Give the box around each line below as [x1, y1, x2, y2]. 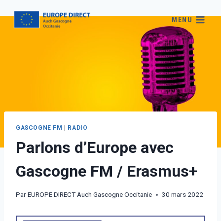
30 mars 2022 [162, 190, 204, 199]
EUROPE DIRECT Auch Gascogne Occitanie [28, 190, 152, 199]
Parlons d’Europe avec [16, 138, 174, 157]
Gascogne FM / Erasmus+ [16, 161, 197, 181]
